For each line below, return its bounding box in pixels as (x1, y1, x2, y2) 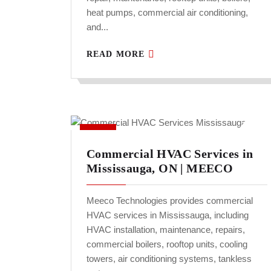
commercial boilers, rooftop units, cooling (87, 239, 247, 250)
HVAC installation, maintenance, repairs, (87, 224, 245, 235)
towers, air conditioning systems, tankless (87, 253, 252, 264)
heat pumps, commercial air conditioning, (87, 7, 248, 18)
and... (87, 22, 108, 33)
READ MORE (87, 50, 148, 59)
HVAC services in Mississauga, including (87, 210, 249, 221)
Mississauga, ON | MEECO (87, 162, 233, 175)
